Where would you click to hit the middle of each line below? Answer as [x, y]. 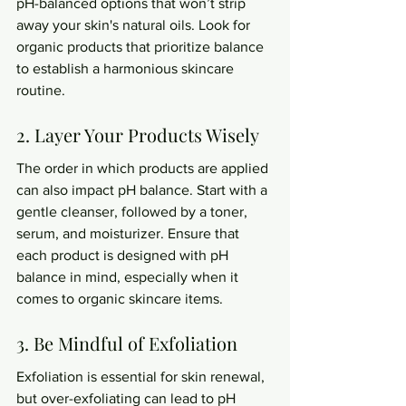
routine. [41, 90]
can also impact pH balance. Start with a [144, 190]
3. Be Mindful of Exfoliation [127, 343]
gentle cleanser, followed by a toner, [134, 212]
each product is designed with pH [124, 255]
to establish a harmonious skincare [127, 68]
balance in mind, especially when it [129, 277]
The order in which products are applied [144, 168]
